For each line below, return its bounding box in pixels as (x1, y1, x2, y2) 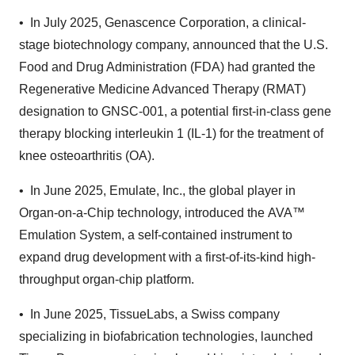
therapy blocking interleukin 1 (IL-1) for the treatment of (19, 127, 323, 141)
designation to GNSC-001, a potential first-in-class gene (19, 105, 331, 119)
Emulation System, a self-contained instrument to (19, 228, 292, 242)
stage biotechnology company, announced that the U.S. (19, 38, 328, 52)
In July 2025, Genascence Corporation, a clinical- (30, 16, 306, 30)
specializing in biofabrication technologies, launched (19, 330, 313, 344)
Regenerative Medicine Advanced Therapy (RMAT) (19, 82, 306, 97)
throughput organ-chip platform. (19, 273, 194, 287)
